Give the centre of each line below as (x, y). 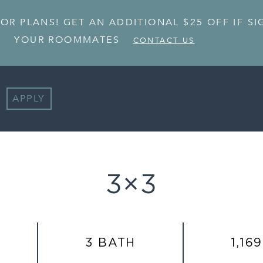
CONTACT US (164, 40)
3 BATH (110, 243)
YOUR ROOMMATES (67, 40)
